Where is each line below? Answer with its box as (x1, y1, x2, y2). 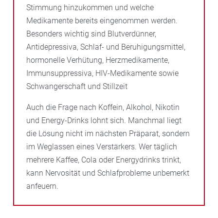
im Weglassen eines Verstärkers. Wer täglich (26, 142, 177, 151)
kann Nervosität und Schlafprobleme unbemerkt (26, 168, 189, 178)
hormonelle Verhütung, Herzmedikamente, (26, 55, 169, 65)
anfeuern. (26, 181, 58, 191)
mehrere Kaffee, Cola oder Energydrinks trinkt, (26, 155, 181, 164)
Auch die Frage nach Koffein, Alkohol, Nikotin (26, 102, 180, 112)
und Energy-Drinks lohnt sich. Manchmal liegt (26, 115, 182, 125)
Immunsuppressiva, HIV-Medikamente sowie (26, 68, 179, 78)
